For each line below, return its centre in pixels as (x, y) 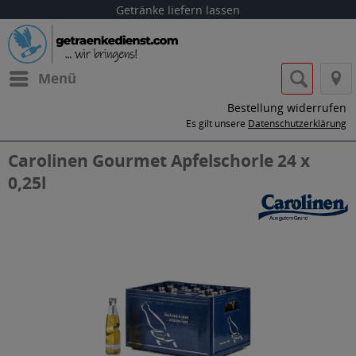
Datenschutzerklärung (297, 124)
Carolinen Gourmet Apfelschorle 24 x (159, 161)
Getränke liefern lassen (178, 10)
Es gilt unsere (217, 124)
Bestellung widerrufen (287, 108)
